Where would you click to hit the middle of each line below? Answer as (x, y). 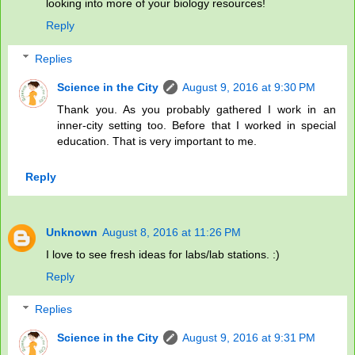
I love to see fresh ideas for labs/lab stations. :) (163, 254)
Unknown (72, 232)
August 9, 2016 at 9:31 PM (249, 338)
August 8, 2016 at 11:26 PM (172, 232)
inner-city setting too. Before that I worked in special (197, 125)
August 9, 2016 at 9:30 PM (249, 87)
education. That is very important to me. (157, 141)
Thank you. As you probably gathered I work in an (197, 109)
